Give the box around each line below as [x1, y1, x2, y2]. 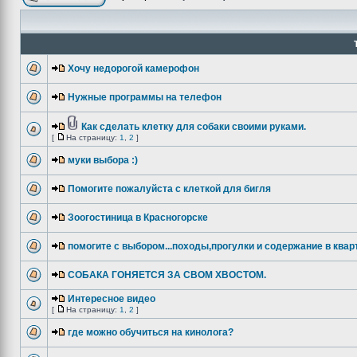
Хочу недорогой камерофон [68, 63, 199, 74]
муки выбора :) [68, 155, 138, 166]
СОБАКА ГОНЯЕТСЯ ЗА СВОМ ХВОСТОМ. [68, 269, 266, 280]
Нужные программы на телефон [68, 92, 222, 103]
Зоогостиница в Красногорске [68, 212, 208, 223]
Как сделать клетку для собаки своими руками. [81, 121, 306, 132]
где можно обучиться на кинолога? [68, 327, 233, 338]
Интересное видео [68, 293, 155, 304]
